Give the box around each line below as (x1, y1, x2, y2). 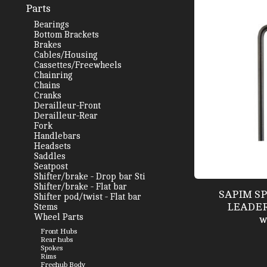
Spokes (41, 243, 64, 252)
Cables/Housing (33, 49, 98, 60)
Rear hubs (41, 235, 74, 244)
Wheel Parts (33, 212, 83, 222)
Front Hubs (41, 226, 78, 235)
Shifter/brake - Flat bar (33, 181, 127, 192)
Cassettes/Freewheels (33, 60, 122, 70)
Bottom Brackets (33, 29, 99, 40)
